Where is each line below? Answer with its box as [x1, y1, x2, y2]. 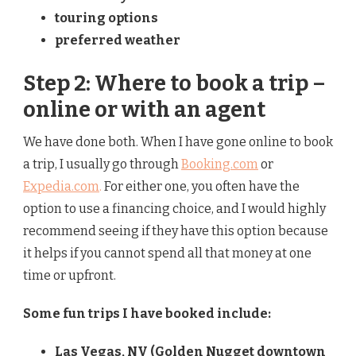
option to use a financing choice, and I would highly [23, 201, 326, 217]
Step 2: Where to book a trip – [23, 71, 326, 97]
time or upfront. [23, 268, 116, 284]
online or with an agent [23, 97, 265, 123]
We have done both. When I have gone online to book [23, 134, 333, 150]
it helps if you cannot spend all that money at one [23, 246, 311, 261]
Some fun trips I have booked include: [23, 306, 271, 322]
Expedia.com [23, 179, 99, 195]
